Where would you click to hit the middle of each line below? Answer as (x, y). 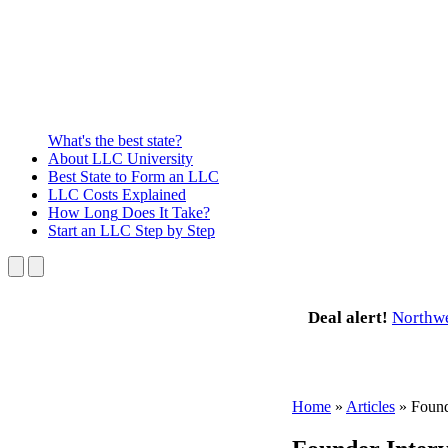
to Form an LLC (165, 176)
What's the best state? (115, 140)
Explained (152, 194)
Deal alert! (348, 317)
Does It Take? (164, 212)
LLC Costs (83, 194)
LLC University (140, 158)
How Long (83, 212)
